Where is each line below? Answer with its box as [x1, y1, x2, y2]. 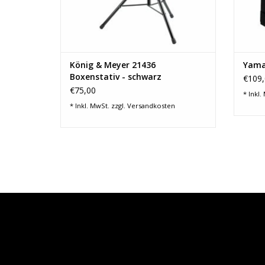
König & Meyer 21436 [70, 59, 156, 71]
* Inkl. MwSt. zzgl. [70, 101, 127, 111]
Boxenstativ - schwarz [70, 71, 161, 83]
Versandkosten [127, 101, 175, 111]
